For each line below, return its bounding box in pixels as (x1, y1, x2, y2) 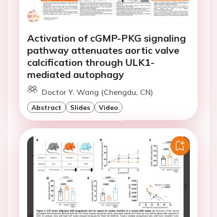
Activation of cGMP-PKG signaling (27, 31, 186, 44)
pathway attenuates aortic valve (27, 44, 179, 56)
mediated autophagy (27, 68, 124, 80)
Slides (70, 103, 90, 111)
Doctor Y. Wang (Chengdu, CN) (42, 87, 153, 97)
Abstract (31, 103, 62, 111)
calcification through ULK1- (27, 56, 155, 68)
